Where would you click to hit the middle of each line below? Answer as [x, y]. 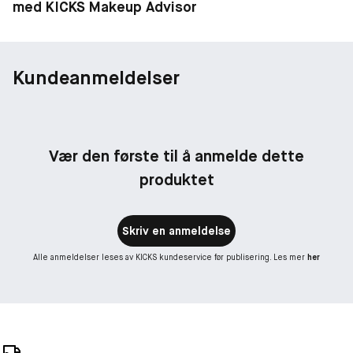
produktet [176, 179]
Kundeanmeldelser [96, 77]
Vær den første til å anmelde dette [176, 156]
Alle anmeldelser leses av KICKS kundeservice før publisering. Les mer [170, 257]
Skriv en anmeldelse [176, 230]
